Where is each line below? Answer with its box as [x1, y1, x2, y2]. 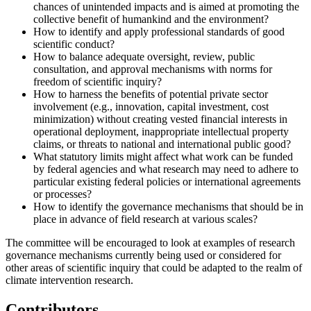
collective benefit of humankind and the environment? [33, 12, 269, 25]
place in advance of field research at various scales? [33, 212, 258, 225]
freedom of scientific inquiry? [33, 75, 162, 87]
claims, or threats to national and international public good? [33, 137, 291, 150]
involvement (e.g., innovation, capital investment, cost [33, 100, 269, 112]
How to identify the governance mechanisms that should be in [33, 200, 303, 212]
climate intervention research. [6, 274, 133, 286]
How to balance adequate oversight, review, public [33, 50, 255, 62]
